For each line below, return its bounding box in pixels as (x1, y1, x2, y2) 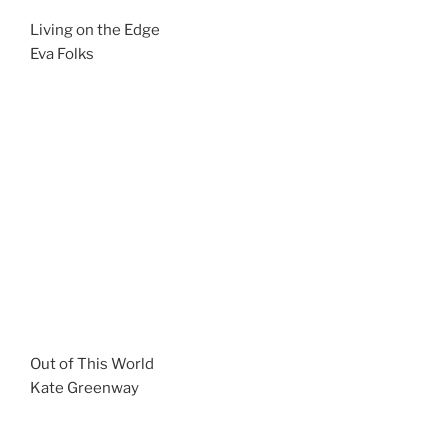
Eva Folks (30, 45, 94, 63)
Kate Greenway (30, 379, 139, 397)
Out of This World (30, 355, 154, 373)
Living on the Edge (30, 21, 160, 39)
